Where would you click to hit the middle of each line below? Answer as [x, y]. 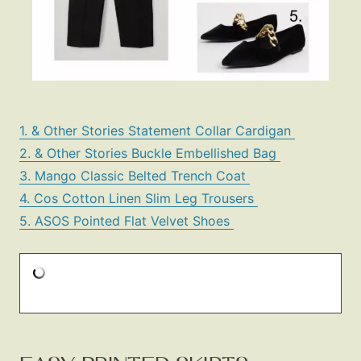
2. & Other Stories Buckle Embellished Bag [150, 154]
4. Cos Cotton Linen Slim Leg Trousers [139, 199]
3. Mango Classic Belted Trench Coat [135, 176]
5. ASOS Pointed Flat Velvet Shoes [127, 221]
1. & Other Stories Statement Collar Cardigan [157, 131]
